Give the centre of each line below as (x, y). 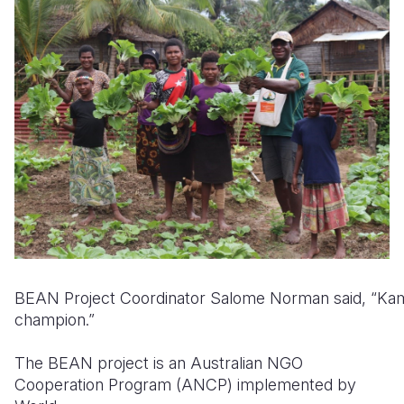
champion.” (55, 319)
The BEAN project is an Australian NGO (159, 363)
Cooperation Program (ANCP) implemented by (185, 384)
